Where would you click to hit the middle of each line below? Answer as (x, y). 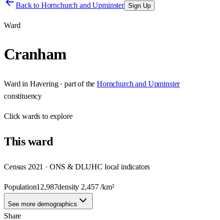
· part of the (77, 83)
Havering (44, 83)
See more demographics (42, 204)
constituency (23, 96)
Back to (28, 5)
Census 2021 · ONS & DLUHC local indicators (77, 166)
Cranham (35, 54)
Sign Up (139, 6)
